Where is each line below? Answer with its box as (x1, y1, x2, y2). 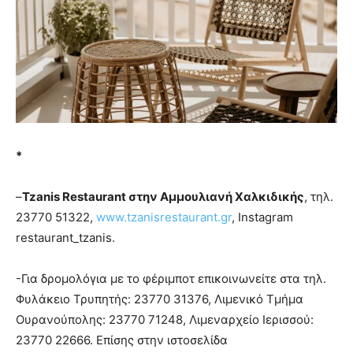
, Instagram (232, 209, 293, 225)
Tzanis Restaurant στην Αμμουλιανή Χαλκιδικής (22, 188, 304, 204)
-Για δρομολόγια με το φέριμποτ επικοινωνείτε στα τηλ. (16, 270, 326, 286)
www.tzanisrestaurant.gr (96, 209, 232, 225)
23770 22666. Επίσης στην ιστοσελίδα (16, 332, 228, 347)
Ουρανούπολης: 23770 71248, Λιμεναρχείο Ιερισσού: (16, 311, 314, 327)
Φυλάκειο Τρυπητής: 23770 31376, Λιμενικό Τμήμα (16, 291, 303, 307)
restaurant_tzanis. (16, 229, 115, 245)
